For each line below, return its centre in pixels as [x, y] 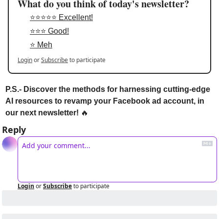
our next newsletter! [43, 113]
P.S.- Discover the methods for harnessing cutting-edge [108, 89]
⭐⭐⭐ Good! [49, 31]
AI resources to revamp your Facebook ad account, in [105, 101]
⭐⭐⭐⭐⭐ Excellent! [61, 18]
